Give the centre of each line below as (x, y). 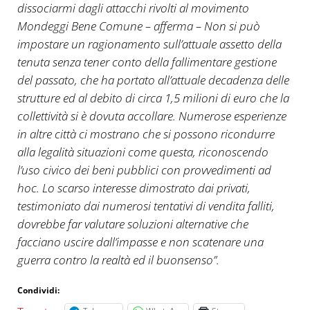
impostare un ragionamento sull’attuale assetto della (149, 44)
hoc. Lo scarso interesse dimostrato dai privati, (134, 188)
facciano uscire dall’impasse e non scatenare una (140, 242)
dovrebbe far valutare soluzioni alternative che (133, 224)
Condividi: (38, 291)
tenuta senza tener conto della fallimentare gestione (147, 62)
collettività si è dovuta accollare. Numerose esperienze (152, 116)
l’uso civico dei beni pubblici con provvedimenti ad (144, 170)
